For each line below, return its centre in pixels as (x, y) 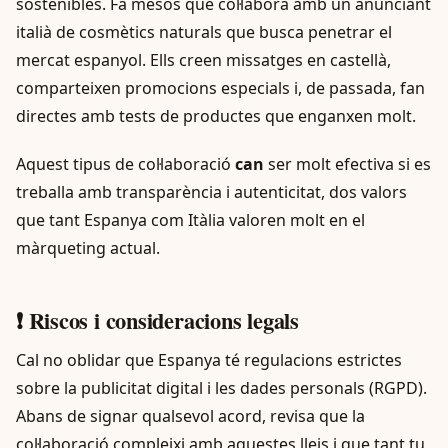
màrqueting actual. (88, 247)
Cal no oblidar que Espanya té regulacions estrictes (209, 359)
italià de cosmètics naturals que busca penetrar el (204, 31)
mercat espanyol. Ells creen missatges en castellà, (203, 59)
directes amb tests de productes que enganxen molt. (216, 115)
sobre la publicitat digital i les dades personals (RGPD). (221, 387)
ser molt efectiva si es (347, 163)
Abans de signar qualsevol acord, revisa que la (190, 415)
